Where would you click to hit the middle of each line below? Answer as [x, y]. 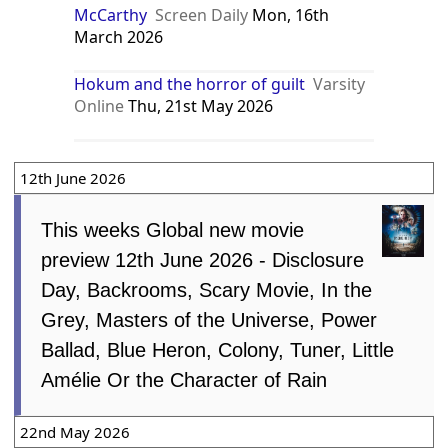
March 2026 [119, 36]
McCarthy [111, 14]
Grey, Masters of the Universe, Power [209, 319]
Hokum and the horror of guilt [190, 83]
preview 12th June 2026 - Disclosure [203, 259]
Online [99, 105]
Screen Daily [202, 14]
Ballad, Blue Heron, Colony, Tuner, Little [218, 349]
